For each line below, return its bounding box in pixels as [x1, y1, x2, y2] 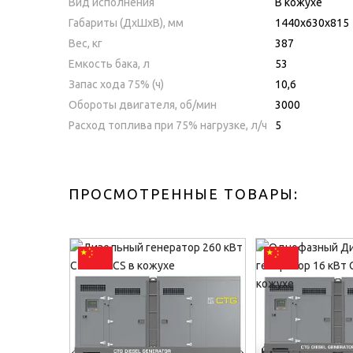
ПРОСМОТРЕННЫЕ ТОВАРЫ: [69, 185, 299, 202]
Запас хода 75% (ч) [69, 77, 164, 91]
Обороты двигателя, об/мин [69, 98, 217, 111]
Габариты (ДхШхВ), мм [69, 16, 184, 29]
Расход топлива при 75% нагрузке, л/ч [69, 118, 267, 132]
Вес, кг [69, 36, 102, 50]
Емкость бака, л [69, 57, 150, 70]
